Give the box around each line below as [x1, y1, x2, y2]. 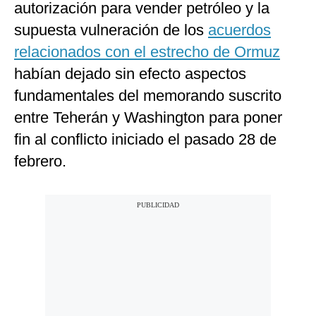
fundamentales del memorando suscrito [14, 87, 281, 105]
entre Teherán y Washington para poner [14, 109, 282, 127]
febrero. [14, 152, 66, 171]
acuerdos [208, 21, 271, 39]
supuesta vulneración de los [14, 21, 208, 39]
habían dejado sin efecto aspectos [14, 65, 246, 83]
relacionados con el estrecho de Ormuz [14, 43, 280, 61]
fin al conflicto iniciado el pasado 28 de [14, 130, 276, 149]
